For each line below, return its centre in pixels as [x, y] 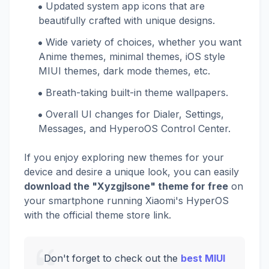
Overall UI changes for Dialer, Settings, [135, 114]
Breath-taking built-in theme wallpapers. [137, 92]
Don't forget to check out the [112, 258]
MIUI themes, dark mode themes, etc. [124, 71]
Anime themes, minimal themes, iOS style [132, 56]
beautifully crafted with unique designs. [127, 20]
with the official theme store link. [98, 215]
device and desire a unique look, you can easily [131, 172]
